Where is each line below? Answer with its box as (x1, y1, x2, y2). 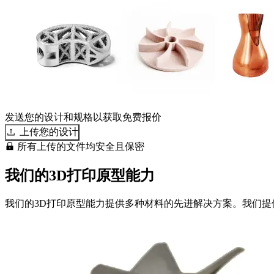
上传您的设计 (20, 126, 78, 137)
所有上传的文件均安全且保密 (15, 141, 144, 152)
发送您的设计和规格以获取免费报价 (5, 111, 161, 122)
